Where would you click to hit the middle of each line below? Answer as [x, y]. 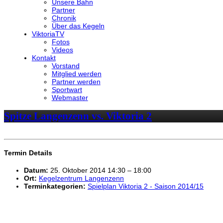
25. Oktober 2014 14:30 [88, 170]
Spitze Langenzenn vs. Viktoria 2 [78, 116]
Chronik [64, 18]
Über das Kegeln [78, 26]
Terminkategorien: [55, 186]
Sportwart [67, 89]
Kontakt [44, 57]
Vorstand [65, 65]
